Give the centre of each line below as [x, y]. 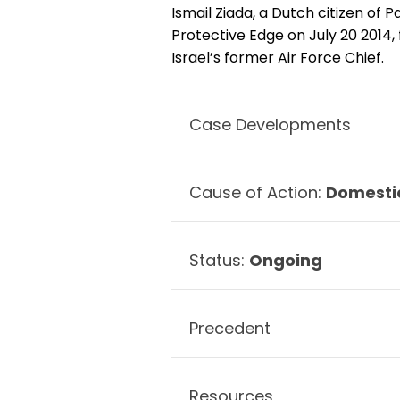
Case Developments [270, 125]
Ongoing [286, 260]
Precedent [230, 328]
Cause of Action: [258, 192]
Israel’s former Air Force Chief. [278, 58]
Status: [219, 260]
